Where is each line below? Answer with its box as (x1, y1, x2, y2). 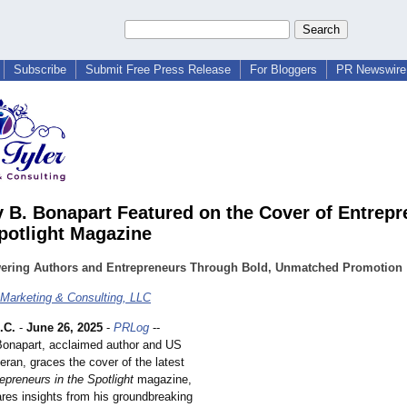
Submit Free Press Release (85, 63, 231, 76)
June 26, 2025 (26, 321, 103, 335)
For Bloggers (250, 63, 317, 76)
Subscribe (14, 63, 66, 76)
